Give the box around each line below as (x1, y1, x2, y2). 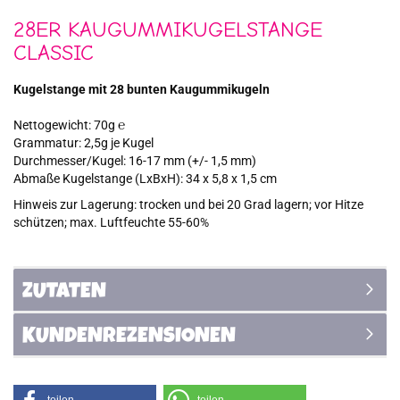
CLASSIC (13, 40, 94, 65)
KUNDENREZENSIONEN (22, 327, 236, 348)
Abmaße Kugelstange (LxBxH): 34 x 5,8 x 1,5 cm (13, 171, 277, 186)
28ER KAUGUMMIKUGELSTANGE (13, 17, 322, 42)
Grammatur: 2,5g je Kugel (13, 136, 154, 150)
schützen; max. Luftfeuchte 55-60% (13, 215, 209, 229)
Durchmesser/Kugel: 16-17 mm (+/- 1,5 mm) (13, 154, 256, 168)
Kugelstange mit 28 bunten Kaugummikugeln (13, 82, 270, 96)
